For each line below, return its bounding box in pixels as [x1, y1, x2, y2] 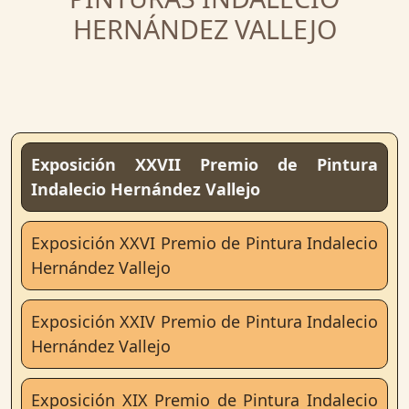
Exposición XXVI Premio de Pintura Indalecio [31, 232, 378, 255]
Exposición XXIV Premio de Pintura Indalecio [31, 310, 378, 333]
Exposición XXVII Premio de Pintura [31, 153, 378, 176]
